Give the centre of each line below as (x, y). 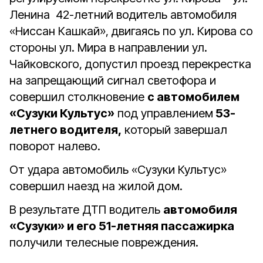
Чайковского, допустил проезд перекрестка (130, 64)
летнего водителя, (65, 130)
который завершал (174, 130)
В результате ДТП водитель (86, 210)
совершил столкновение (78, 97)
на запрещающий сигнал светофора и (113, 80)
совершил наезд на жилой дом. (96, 186)
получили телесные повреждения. (104, 242)
